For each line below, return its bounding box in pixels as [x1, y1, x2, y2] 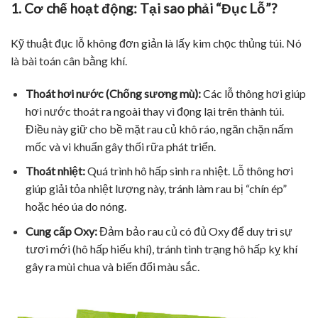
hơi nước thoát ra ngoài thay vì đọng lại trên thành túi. [25, 104, 284, 118]
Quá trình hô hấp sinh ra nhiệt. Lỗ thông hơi [84, 164, 293, 178]
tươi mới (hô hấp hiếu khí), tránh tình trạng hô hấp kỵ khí [25, 241, 297, 256]
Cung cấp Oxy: [25, 224, 97, 238]
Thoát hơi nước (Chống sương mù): [25, 86, 201, 100]
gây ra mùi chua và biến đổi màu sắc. [25, 259, 199, 273]
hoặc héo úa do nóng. [25, 199, 126, 214]
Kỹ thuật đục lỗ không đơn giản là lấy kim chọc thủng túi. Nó [11, 35, 302, 50]
